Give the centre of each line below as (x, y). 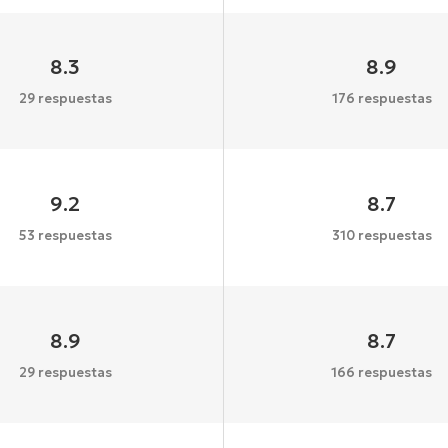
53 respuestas (65, 235)
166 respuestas (382, 372)
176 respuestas (381, 99)
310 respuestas (381, 235)
